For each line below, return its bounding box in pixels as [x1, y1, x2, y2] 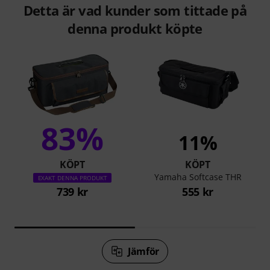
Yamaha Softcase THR [154, 171, 242, 183]
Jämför [127, 244, 160, 258]
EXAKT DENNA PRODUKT [37, 173, 107, 182]
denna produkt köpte [67, 19, 202, 37]
